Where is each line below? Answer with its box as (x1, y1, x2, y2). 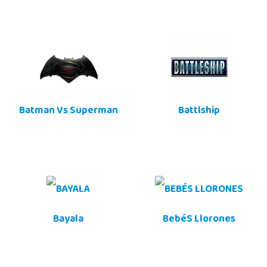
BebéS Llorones (162, 210, 235, 231)
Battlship (178, 101, 220, 122)
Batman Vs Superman (18, 101, 118, 122)
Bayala (53, 210, 83, 231)
